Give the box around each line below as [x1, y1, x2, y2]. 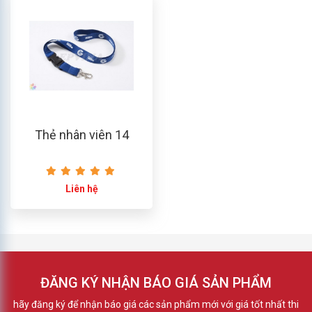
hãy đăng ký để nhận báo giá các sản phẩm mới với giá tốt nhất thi [13, 298, 299, 310]
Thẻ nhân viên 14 [34, 127, 129, 142]
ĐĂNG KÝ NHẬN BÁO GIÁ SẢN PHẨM [40, 274, 272, 291]
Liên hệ [65, 182, 98, 194]
